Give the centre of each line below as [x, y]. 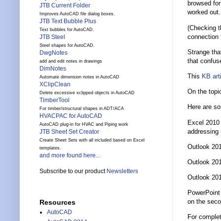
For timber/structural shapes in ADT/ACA [82, 109]
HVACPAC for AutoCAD [71, 116]
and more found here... [70, 156]
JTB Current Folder [65, 6]
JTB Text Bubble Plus [68, 21]
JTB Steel [52, 37]
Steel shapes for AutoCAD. [67, 46]
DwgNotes [54, 53]
